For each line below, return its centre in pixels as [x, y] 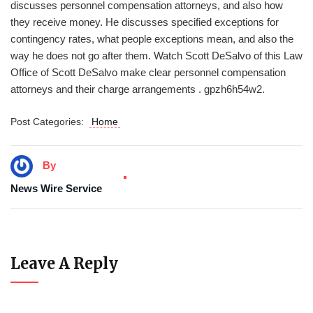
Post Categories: [50, 122]
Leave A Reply [64, 264]
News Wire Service [56, 189]
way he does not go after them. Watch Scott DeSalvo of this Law [156, 56]
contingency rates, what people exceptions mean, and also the [152, 39]
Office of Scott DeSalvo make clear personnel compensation [148, 72]
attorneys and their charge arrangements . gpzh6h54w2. [138, 89]
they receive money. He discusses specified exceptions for [145, 22]
